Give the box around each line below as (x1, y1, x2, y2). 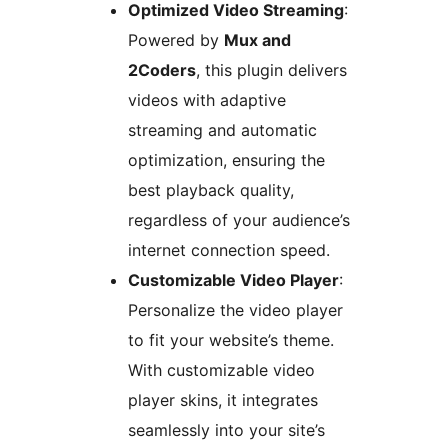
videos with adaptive (128, 89, 286, 110)
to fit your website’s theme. (128, 329, 334, 350)
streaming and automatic (128, 119, 317, 140)
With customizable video (128, 359, 315, 380)
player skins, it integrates (128, 389, 318, 410)
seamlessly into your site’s (128, 419, 325, 440)
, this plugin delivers (196, 59, 347, 80)
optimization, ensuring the (128, 149, 325, 170)
